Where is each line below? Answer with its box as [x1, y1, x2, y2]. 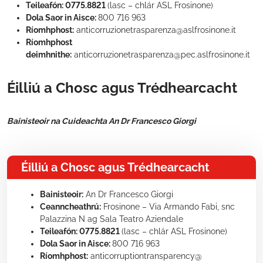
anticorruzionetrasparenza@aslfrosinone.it [74, 25, 236, 35]
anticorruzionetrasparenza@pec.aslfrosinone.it [72, 50, 250, 59]
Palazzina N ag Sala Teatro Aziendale [40, 214, 183, 224]
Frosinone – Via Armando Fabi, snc [101, 202, 235, 211]
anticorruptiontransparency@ [88, 251, 202, 261]
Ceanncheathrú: [40, 202, 101, 211]
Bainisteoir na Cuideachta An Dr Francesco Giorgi [7, 116, 196, 126]
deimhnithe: [26, 50, 72, 59]
